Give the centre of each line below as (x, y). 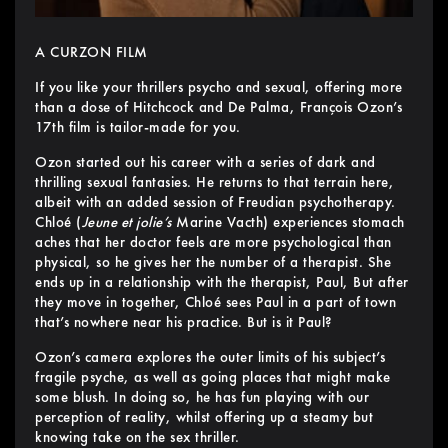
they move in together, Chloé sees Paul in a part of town (215, 302)
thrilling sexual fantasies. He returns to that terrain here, (214, 182)
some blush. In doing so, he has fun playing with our (202, 397)
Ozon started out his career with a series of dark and (205, 162)
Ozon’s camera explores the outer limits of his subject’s (210, 357)
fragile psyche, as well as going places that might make (213, 377)
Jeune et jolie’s (126, 222)
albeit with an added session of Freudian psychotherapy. (215, 202)
